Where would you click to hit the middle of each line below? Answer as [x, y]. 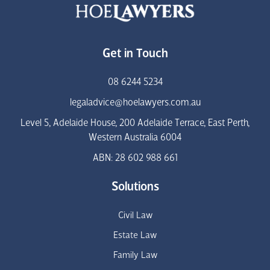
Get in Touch [135, 54]
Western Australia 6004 [135, 138]
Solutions [135, 187]
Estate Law [135, 236]
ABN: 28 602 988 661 [135, 159]
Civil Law [135, 216]
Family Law [135, 256]
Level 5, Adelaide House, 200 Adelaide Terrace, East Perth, [135, 124]
